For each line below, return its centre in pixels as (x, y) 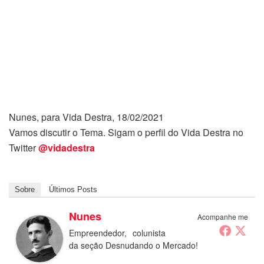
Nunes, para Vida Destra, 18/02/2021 (86, 117)
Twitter (24, 147)
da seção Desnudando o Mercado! (133, 245)
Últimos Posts (73, 189)
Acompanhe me (223, 216)
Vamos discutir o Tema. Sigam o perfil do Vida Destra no (126, 132)
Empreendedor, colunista (117, 232)
